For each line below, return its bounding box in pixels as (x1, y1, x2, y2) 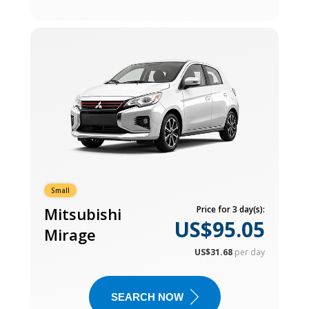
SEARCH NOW (110, 290, 183, 303)
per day (235, 246, 265, 258)
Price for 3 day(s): (197, 203, 265, 215)
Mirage (44, 223, 96, 245)
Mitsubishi (44, 203, 121, 224)
